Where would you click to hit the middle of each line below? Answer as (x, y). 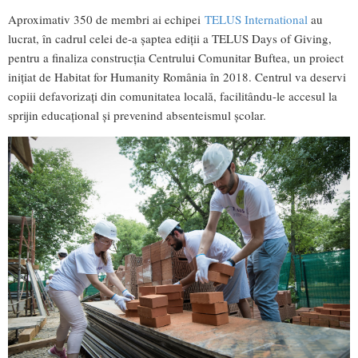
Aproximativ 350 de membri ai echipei (106, 19)
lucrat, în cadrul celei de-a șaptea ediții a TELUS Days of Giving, (170, 38)
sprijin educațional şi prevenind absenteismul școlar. (137, 115)
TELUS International (256, 19)
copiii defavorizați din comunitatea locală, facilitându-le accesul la (173, 95)
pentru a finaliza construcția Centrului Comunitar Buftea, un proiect (176, 57)
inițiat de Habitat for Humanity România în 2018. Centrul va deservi (177, 76)
